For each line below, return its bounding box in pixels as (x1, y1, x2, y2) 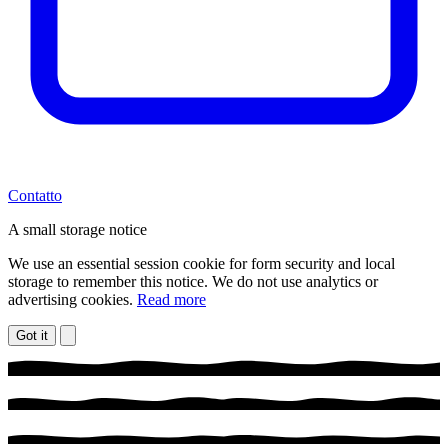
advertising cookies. (8, 290, 137, 308)
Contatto (8, 186, 62, 204)
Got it (16, 327, 48, 343)
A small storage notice (8, 220, 147, 238)
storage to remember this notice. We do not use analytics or (8, 272, 378, 290)
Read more (137, 290, 206, 308)
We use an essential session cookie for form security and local (8, 254, 395, 272)
